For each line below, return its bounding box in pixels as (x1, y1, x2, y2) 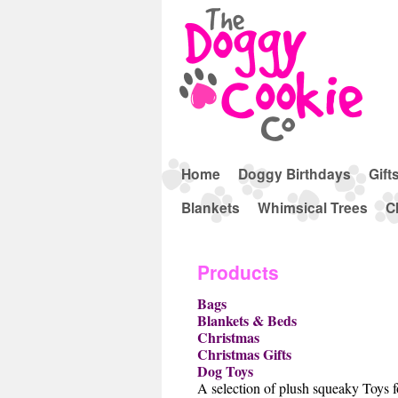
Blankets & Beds (197, 310, 297, 331)
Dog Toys (197, 361, 253, 382)
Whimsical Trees (258, 197, 368, 219)
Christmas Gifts (197, 344, 291, 365)
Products (197, 259, 279, 286)
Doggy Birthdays (238, 163, 351, 185)
